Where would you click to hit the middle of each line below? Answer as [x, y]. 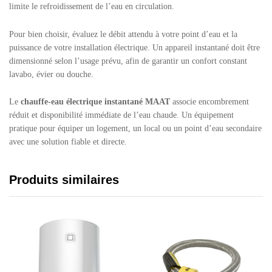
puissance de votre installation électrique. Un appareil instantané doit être [134, 47]
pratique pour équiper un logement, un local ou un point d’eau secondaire [135, 129]
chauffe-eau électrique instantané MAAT [95, 102]
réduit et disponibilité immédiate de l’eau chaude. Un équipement [121, 115]
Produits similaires [64, 180]
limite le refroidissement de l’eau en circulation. [92, 6]
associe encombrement [209, 102]
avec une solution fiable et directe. [68, 142]
